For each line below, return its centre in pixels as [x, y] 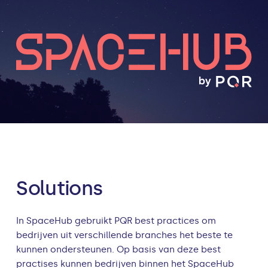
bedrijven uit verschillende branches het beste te [125, 235]
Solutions [60, 188]
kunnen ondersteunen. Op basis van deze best [119, 250]
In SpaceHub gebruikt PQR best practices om [116, 221]
